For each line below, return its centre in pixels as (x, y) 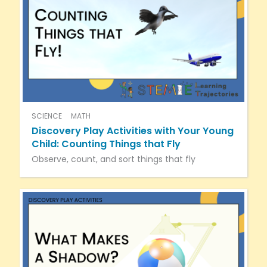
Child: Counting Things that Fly (106, 144)
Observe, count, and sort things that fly (113, 159)
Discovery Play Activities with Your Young (132, 131)
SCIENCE (46, 116)
